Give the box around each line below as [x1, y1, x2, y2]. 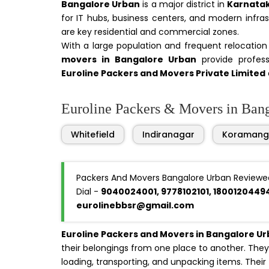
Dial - [76, 186, 101, 198]
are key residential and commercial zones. [61, 26, 239, 38]
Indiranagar [142, 128, 195, 141]
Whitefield [71, 128, 115, 141]
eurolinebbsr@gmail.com [76, 199, 194, 211]
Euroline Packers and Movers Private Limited [61, 67, 265, 79]
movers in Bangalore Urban [61, 53, 197, 65]
